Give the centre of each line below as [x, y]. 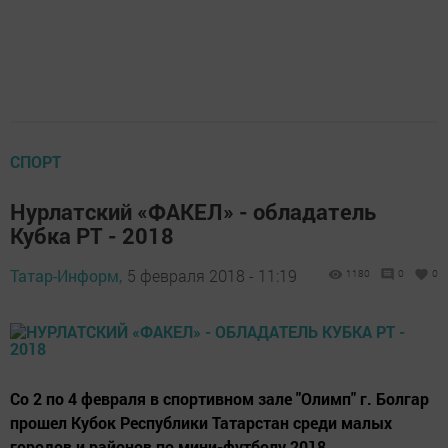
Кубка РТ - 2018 [92, 236]
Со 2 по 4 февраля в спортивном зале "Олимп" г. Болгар [219, 399]
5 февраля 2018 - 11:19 [212, 276]
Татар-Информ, [66, 276]
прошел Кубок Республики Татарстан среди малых [201, 423]
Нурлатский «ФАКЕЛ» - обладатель [193, 212]
